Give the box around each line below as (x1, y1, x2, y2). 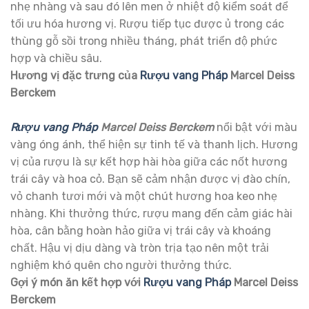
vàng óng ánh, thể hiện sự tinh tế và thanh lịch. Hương (10, 137, 298, 151)
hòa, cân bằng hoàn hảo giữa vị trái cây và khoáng (10, 223, 271, 237)
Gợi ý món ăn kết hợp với (10, 275, 141, 289)
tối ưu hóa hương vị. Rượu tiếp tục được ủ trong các (10, 17, 284, 30)
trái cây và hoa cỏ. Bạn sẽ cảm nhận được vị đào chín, (10, 172, 290, 186)
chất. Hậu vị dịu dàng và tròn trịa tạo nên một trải (10, 241, 269, 255)
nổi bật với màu (214, 120, 297, 134)
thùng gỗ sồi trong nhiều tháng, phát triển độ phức (10, 34, 277, 48)
